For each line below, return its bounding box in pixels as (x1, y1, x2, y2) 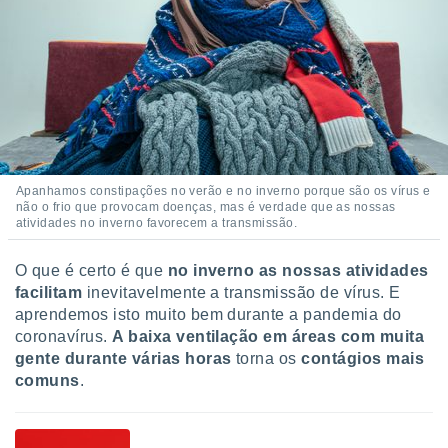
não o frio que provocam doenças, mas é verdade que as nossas (16, 200, 396, 214)
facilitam (15, 284, 83, 301)
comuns (15, 372, 80, 389)
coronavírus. (15, 328, 113, 345)
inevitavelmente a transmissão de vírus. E (82, 284, 401, 301)
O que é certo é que (15, 262, 168, 279)
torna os (231, 350, 302, 367)
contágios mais (301, 350, 425, 367)
